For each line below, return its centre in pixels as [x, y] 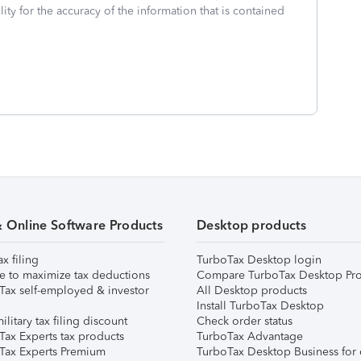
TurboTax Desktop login [259, 260]
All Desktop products [252, 290]
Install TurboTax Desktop [260, 306]
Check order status [245, 321]
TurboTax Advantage [250, 336]
